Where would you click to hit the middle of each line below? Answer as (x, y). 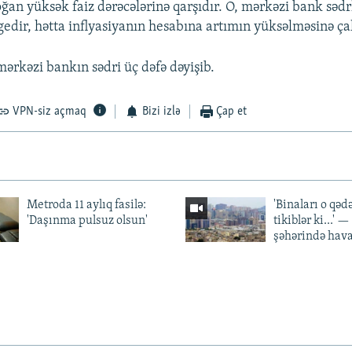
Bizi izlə (161, 112)
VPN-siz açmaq (50, 112)
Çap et (232, 112)
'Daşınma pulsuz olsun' (87, 221)
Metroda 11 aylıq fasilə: (86, 205)
